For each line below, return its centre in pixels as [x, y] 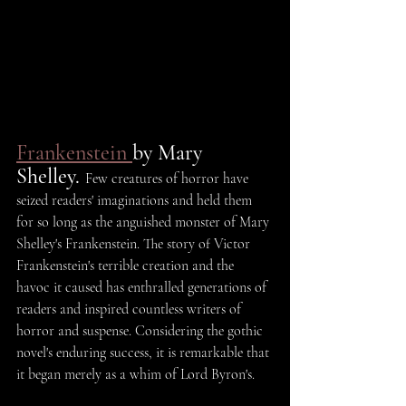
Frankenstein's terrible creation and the [127, 266]
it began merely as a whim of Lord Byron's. [135, 375]
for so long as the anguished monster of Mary [145, 222]
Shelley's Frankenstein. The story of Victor [135, 244]
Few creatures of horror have [169, 179]
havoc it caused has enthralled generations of [143, 288]
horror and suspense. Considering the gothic [141, 331]
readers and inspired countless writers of [130, 309]
